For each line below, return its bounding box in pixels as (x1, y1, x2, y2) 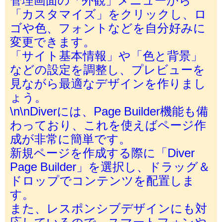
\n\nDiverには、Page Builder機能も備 (10, 105, 208, 117)
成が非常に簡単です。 (10, 132, 131, 145)
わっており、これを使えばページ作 (10, 118, 206, 131)
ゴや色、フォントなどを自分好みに (10, 21, 206, 34)
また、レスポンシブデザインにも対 (10, 202, 207, 214)
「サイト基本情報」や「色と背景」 (10, 49, 203, 61)
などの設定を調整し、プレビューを (10, 63, 205, 75)
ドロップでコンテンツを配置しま (10, 174, 195, 186)
